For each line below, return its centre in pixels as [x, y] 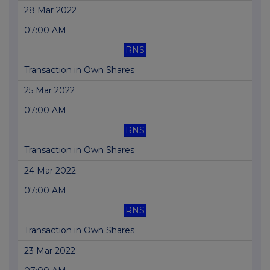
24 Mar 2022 [50, 171]
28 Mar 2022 [50, 11]
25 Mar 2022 [49, 91]
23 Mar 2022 [50, 251]
